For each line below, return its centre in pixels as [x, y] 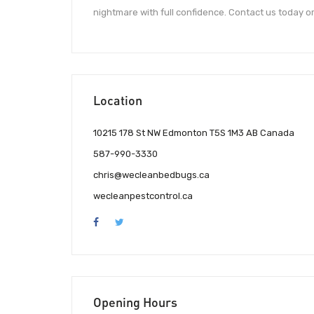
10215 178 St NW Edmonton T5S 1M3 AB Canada [194, 133]
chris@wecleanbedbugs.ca [151, 175]
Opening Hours [135, 302]
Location [118, 100]
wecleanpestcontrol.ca [143, 196]
